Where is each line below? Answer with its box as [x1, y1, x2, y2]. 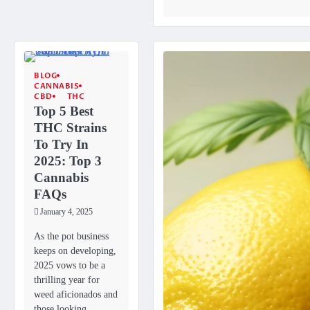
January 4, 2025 [40, 207, 93, 217]
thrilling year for [34, 273, 100, 285]
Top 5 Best [34, 103, 93, 118]
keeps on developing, [34, 244, 116, 256]
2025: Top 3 [34, 153, 102, 168]
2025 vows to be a [34, 259, 105, 271]
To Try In [34, 136, 89, 152]
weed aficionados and [34, 288, 118, 300]
